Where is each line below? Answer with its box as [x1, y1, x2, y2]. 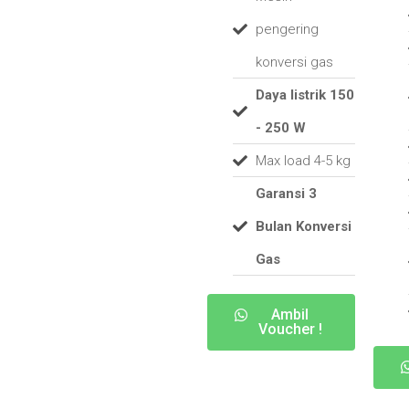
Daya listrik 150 [255, 87, 354, 104]
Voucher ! [257, 320, 322, 339]
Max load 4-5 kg [255, 152, 351, 170]
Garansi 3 [255, 185, 317, 203]
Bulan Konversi [255, 218, 351, 236]
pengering [255, 21, 319, 38]
